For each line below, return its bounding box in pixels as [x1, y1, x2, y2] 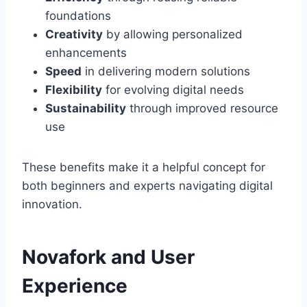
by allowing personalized [103, 27, 243, 42]
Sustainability [45, 101, 126, 116]
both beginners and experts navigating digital [22, 179, 273, 193]
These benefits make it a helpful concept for [22, 160, 265, 175]
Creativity [45, 27, 103, 42]
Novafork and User [22, 245, 195, 269]
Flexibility [45, 83, 102, 97]
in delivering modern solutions [82, 64, 250, 79]
